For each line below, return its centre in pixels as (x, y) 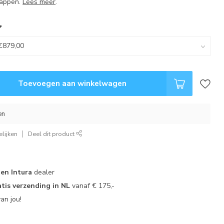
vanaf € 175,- (92, 186)
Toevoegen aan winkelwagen (72, 83)
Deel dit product (52, 134)
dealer (43, 172)
